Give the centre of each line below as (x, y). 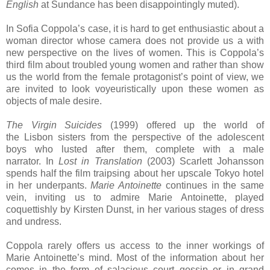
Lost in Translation (100, 162)
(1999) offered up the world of (183, 125)
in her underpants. (49, 186)
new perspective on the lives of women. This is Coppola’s (135, 53)
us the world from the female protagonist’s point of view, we (135, 77)
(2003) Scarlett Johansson (203, 162)
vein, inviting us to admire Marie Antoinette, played (135, 198)
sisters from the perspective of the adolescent (159, 137)
